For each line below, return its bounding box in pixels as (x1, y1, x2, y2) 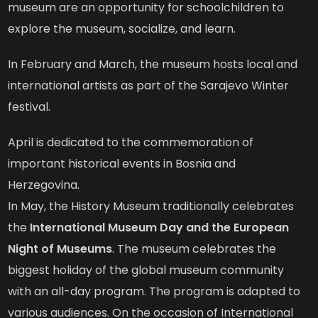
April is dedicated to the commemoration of (8, 134, 254, 150)
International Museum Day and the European (30, 219, 290, 236)
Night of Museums (8, 241, 113, 257)
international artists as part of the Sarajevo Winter (8, 77, 290, 94)
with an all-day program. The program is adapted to (8, 283, 301, 300)
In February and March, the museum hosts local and (8, 56, 298, 72)
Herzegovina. (8, 177, 80, 193)
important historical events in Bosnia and (8, 155, 236, 172)
